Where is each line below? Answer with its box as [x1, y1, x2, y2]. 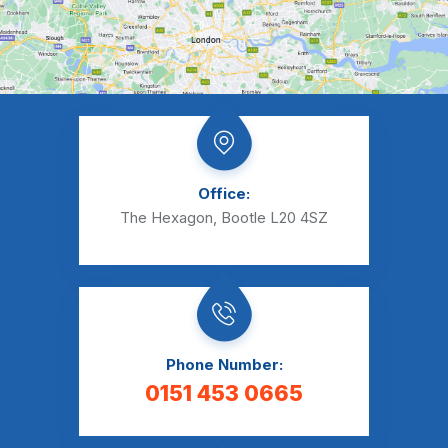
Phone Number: [165, 355, 283, 375]
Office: [198, 184, 250, 204]
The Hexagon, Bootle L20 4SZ [120, 208, 328, 228]
